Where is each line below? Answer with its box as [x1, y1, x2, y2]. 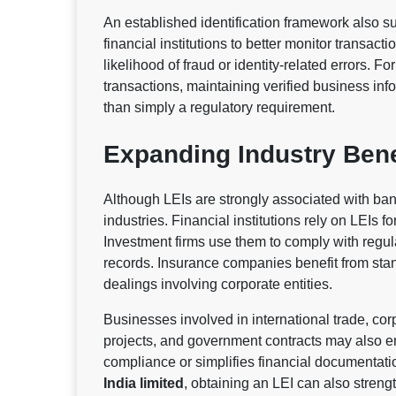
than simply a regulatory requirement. [103, 100, 335, 116]
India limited [103, 375, 184, 391]
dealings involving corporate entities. [103, 276, 332, 292]
